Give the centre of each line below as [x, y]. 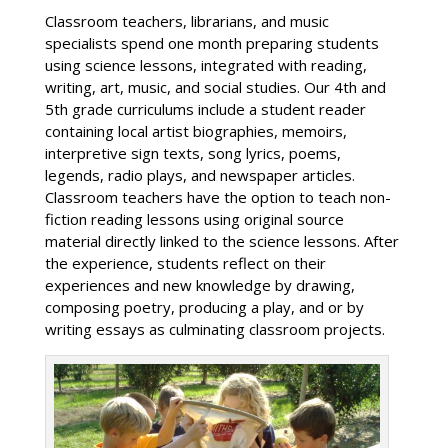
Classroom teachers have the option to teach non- [217, 196]
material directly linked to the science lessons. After [221, 240]
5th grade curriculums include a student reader [205, 108]
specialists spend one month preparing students [211, 42]
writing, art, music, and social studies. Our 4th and [215, 86]
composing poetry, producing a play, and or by [204, 306]
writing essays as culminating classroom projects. [214, 328]
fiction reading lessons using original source [194, 218]
